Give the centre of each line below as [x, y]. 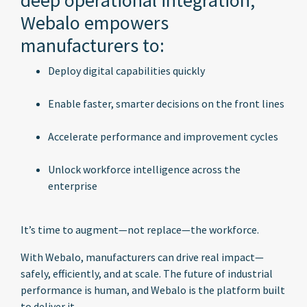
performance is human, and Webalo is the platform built [153, 290]
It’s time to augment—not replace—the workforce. [140, 230]
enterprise [73, 186]
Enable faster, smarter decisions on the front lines [166, 103]
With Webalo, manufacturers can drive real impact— [142, 257]
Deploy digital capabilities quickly [126, 71]
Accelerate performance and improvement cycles [163, 136]
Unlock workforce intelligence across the [144, 169]
